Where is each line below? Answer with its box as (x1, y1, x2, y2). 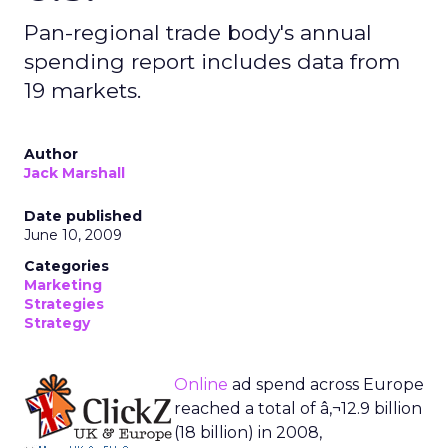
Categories (24, 257, 109, 275)
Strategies (24, 295, 104, 313)
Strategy (24, 314, 90, 332)
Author (24, 145, 78, 163)
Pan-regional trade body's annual (24, 20, 372, 45)
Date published (24, 207, 142, 225)
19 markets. (24, 78, 141, 103)
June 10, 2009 (24, 226, 122, 244)
